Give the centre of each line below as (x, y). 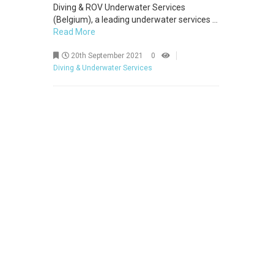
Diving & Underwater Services (103, 68)
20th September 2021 (106, 56)
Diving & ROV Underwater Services (119, 7)
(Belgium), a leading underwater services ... (135, 20)
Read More (74, 32)
